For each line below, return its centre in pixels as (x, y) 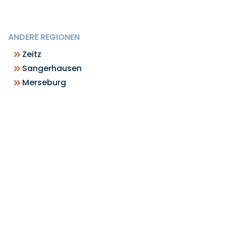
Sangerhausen (52, 68)
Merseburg (44, 82)
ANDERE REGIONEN (44, 37)
